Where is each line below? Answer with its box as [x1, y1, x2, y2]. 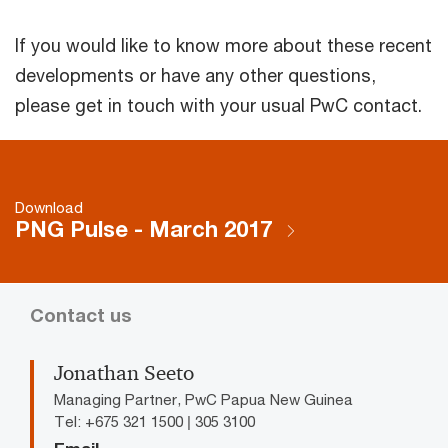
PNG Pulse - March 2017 [15, 215, 278, 242]
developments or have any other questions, [15, 63, 376, 86]
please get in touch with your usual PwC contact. [15, 93, 422, 116]
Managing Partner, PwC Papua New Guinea [54, 389, 353, 408]
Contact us [30, 303, 132, 326]
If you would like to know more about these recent [15, 33, 432, 56]
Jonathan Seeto [54, 359, 194, 386]
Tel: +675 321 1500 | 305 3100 [54, 411, 255, 430]
